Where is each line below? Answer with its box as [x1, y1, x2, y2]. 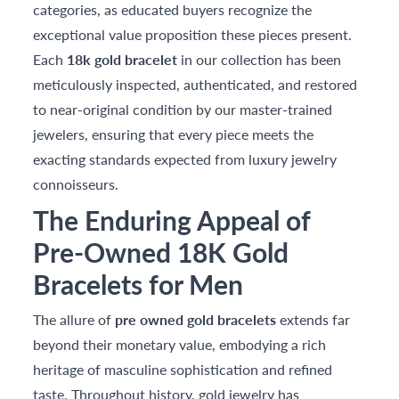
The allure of [33, 309, 116, 330]
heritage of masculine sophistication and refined [33, 359, 333, 379]
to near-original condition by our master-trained [33, 99, 333, 119]
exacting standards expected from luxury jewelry [33, 149, 338, 169]
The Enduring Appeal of [33, 201, 311, 239]
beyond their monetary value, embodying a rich [33, 334, 327, 354]
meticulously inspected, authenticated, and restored [33, 74, 358, 94]
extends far [276, 309, 351, 330]
